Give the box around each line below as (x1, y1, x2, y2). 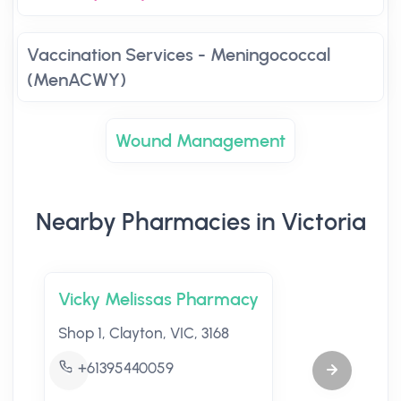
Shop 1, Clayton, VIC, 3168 (58, 324, 229, 342)
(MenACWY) (27, 69, 126, 90)
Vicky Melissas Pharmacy (58, 288, 259, 310)
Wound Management (115, 130, 286, 151)
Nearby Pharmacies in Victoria (35, 208, 366, 236)
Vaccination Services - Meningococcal (27, 44, 330, 65)
